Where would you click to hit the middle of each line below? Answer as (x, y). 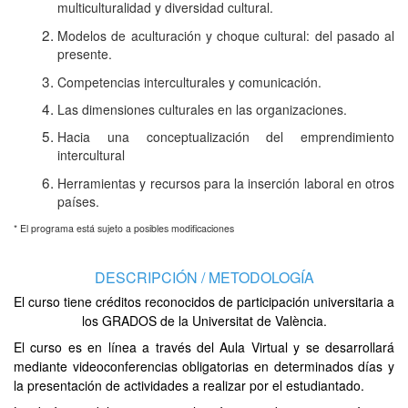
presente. (85, 54)
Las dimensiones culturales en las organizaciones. (202, 109)
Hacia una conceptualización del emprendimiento (226, 136)
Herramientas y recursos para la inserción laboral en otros (226, 183)
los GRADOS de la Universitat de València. (204, 320)
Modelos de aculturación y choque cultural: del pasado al (226, 35)
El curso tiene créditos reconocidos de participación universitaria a (204, 301)
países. (78, 202)
